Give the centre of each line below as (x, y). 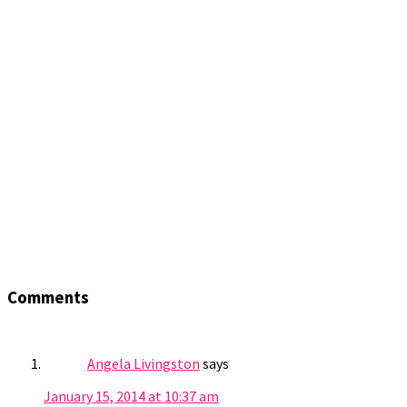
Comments (48, 297)
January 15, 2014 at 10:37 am (131, 396)
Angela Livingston (144, 363)
